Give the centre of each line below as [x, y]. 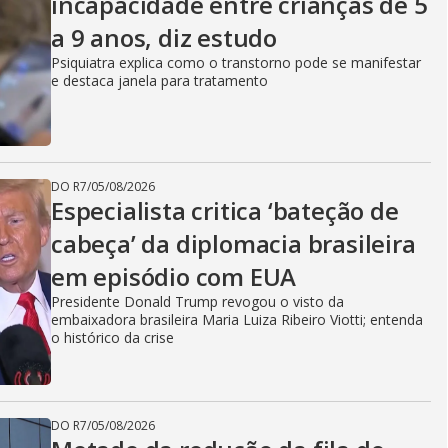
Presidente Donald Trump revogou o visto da [197, 301]
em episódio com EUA [174, 276]
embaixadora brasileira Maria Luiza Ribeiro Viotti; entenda [237, 319]
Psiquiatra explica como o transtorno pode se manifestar [236, 62]
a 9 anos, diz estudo [164, 37]
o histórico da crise [112, 337]
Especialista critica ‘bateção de [225, 210]
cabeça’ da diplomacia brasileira [233, 243]
